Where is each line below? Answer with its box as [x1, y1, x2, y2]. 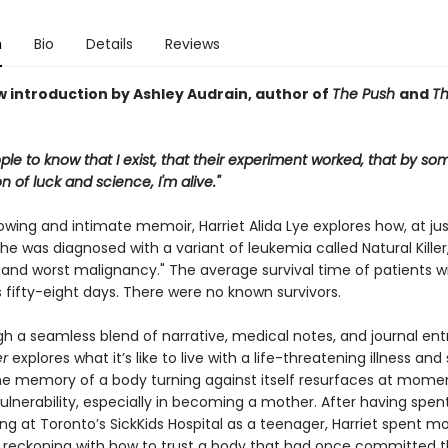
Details [85, 34, 133, 54]
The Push [331, 84, 399, 104]
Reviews [164, 34, 220, 54]
